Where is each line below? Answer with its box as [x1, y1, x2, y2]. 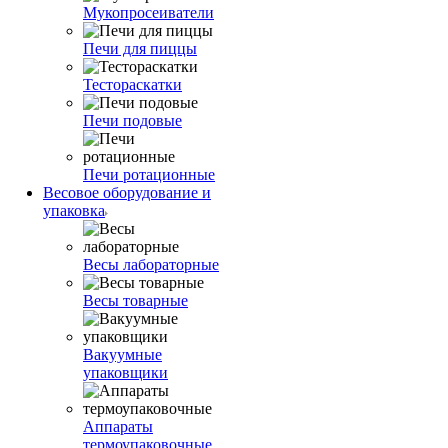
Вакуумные [83, 346, 162, 363]
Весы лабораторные [83, 256, 219, 273]
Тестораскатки [83, 76, 182, 93]
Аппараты [83, 418, 153, 435]
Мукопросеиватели [83, 4, 214, 21]
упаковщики [83, 364, 168, 381]
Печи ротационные [83, 166, 215, 183]
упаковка [43, 202, 105, 219]
